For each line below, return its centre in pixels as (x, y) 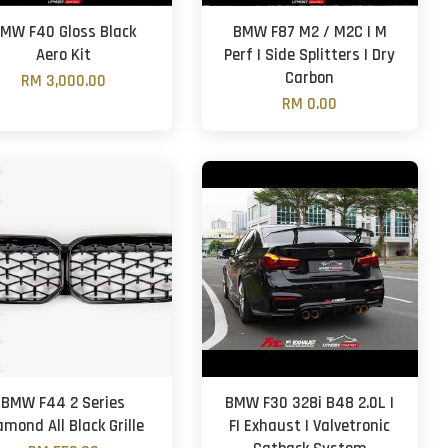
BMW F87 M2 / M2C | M (309, 32)
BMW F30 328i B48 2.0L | (310, 403)
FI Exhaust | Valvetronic (310, 426)
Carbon (310, 78)
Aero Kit (63, 55)
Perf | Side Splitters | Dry (310, 55)
